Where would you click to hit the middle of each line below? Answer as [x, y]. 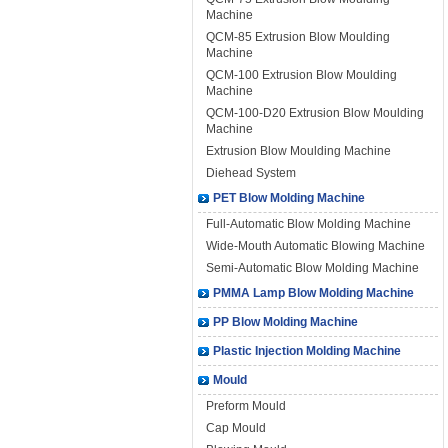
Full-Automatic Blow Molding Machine [308, 224]
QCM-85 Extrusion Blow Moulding [298, 37]
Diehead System [251, 173]
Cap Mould [236, 428]
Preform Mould [246, 406]
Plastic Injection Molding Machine [307, 351]
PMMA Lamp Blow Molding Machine [313, 293]
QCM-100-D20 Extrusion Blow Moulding [315, 113]
